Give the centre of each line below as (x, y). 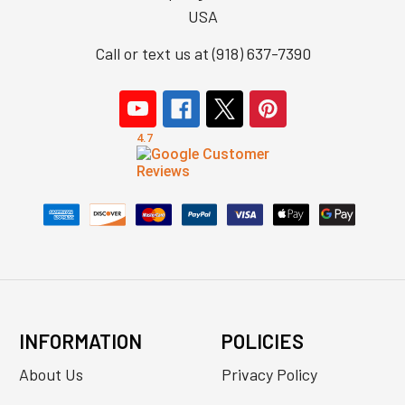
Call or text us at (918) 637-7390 (202, 54)
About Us (51, 375)
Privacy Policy (269, 375)
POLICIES (262, 341)
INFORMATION (80, 341)
